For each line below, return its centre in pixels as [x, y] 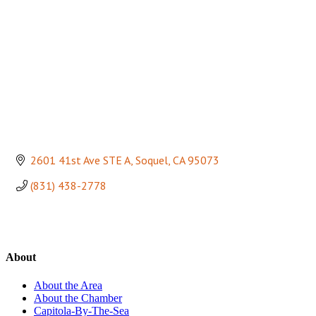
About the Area [68, 285]
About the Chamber [78, 298]
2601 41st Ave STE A [80, 160]
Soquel [152, 160]
